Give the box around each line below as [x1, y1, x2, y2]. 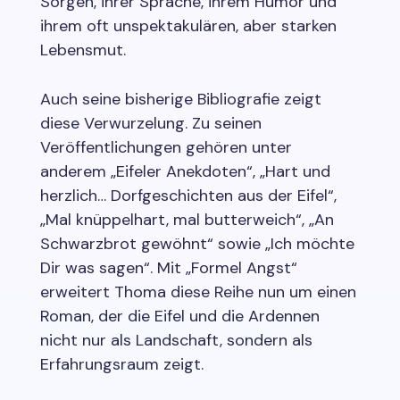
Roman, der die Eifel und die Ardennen [39, 304, 320, 327]
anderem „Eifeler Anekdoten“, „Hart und [39, 160, 330, 182]
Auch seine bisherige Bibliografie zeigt [39, 87, 321, 110]
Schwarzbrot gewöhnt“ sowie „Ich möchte [39, 232, 354, 254]
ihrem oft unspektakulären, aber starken [39, 14, 337, 37]
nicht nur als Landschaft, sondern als [39, 329, 312, 351]
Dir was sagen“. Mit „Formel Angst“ [39, 256, 297, 279]
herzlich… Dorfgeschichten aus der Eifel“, [39, 184, 337, 206]
